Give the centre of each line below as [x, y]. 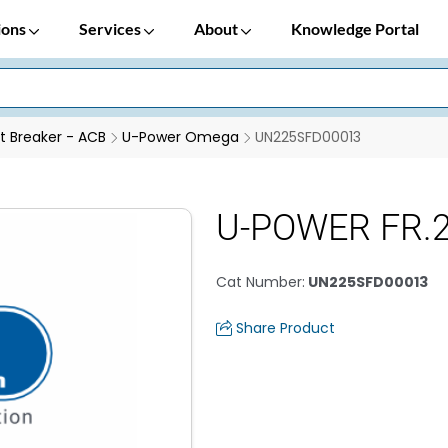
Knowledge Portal [355, 28]
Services [111, 28]
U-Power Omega [180, 137]
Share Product [285, 328]
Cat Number [259, 282]
